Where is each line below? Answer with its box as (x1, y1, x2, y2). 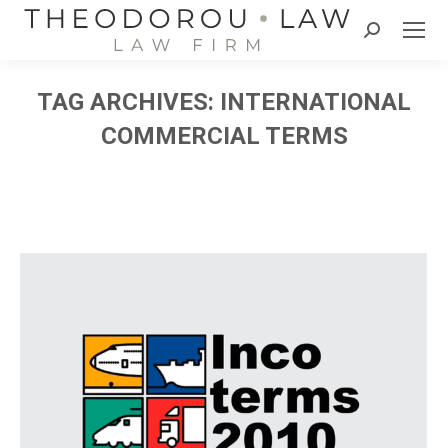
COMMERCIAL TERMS (100, 122, 348, 150)
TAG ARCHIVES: (37, 88, 220, 116)
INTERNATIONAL (220, 88, 411, 116)
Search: (363, 24, 412, 44)
